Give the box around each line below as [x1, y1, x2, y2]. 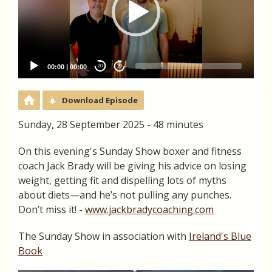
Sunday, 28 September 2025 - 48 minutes [18, 117, 203, 131]
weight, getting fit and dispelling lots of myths [18, 173, 226, 187]
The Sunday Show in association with [18, 229, 189, 243]
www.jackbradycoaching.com [85, 202, 214, 216]
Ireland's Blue [189, 229, 251, 243]
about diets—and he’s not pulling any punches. [18, 188, 231, 202]
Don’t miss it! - [18, 202, 85, 216]
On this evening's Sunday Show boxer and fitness [18, 144, 242, 158]
